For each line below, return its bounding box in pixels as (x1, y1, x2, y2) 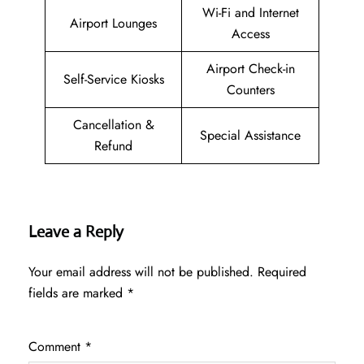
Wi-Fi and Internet (201, 3, 299, 23)
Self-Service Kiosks (63, 70, 164, 89)
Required (258, 262, 306, 282)
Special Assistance (200, 126, 301, 145)
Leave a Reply (28, 222, 123, 243)
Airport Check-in (206, 59, 295, 79)
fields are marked (28, 284, 127, 303)
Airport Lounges (70, 14, 157, 33)
